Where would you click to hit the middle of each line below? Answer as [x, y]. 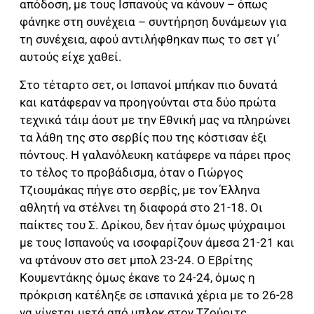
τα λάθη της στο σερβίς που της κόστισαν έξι [143, 137]
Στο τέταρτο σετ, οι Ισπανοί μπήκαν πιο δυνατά [149, 84]
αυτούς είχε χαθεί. [70, 57]
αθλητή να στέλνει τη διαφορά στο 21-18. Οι [141, 207]
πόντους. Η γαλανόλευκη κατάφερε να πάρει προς [155, 155]
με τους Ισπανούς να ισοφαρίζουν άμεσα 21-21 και [157, 242]
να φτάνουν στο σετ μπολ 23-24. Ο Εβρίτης [136, 260]
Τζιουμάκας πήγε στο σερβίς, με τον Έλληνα [140, 190]
